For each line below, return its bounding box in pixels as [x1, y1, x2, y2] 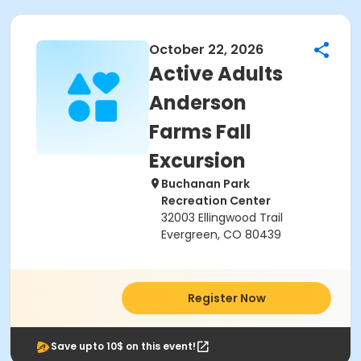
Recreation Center [161, 193, 271, 209]
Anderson [149, 89, 247, 116]
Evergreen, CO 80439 [161, 226, 281, 243]
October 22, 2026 [149, 40, 263, 59]
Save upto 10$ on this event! [51, 339, 196, 353]
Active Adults [149, 60, 283, 87]
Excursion [149, 147, 246, 174]
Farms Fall [149, 118, 251, 145]
